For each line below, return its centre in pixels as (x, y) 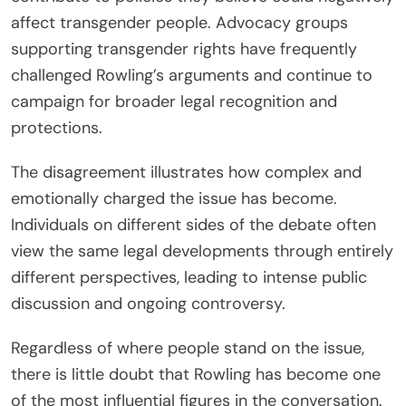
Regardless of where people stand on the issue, (188, 348)
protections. (57, 128)
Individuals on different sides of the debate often (193, 225)
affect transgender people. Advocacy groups (179, 23)
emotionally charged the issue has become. (174, 199)
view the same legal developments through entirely (202, 251)
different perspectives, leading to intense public (189, 278)
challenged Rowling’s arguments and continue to (192, 76)
